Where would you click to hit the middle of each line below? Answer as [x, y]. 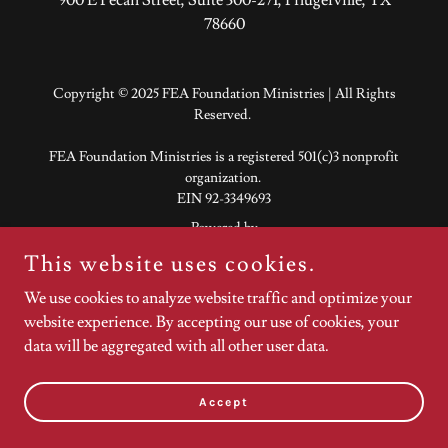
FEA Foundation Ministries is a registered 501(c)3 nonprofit [224, 156]
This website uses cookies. [170, 264]
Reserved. [224, 114]
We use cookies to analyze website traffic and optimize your [218, 298]
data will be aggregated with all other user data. [176, 346]
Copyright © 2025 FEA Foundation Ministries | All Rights [224, 93]
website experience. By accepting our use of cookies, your [211, 322]
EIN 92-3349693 [224, 198]
